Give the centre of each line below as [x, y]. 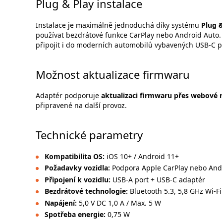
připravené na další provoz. [81, 106]
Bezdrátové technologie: [86, 191]
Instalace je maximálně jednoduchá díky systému [118, 25]
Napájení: [60, 203]
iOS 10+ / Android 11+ [141, 156]
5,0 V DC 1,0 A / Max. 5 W [119, 203]
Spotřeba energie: [75, 215]
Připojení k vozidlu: [77, 179]
